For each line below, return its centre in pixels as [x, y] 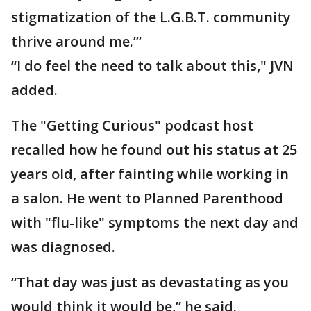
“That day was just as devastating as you [150, 283]
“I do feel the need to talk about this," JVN [152, 66]
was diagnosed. [63, 247]
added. [34, 90]
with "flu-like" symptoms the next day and [155, 223]
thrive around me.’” [76, 42]
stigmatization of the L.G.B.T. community [151, 17]
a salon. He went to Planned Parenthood [147, 199]
